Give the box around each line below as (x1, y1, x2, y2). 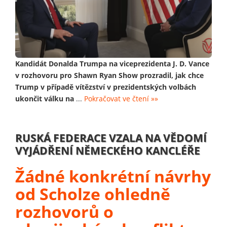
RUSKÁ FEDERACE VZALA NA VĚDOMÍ (15, 130, 207, 145)
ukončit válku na (15, 93, 74, 103)
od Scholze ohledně (15, 182, 170, 205)
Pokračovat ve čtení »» (84, 93, 158, 103)
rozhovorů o (15, 200, 113, 222)
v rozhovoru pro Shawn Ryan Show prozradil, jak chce (15, 70, 204, 80)
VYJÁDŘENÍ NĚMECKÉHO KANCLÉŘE (15, 143, 200, 158)
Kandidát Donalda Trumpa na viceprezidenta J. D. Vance (15, 58, 209, 68)
